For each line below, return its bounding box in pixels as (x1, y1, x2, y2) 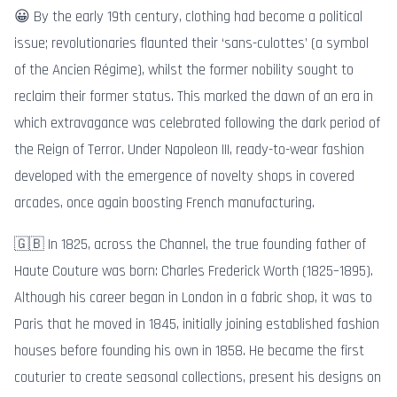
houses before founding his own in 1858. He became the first (14, 340, 364, 361)
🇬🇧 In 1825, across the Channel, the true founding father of (14, 234, 366, 254)
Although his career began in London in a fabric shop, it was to (14, 287, 372, 307)
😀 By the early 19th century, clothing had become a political (14, 6, 362, 27)
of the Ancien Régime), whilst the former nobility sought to (14, 59, 354, 80)
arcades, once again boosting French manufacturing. (14, 192, 315, 213)
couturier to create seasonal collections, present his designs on (14, 367, 381, 387)
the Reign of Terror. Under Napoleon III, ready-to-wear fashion (14, 139, 364, 160)
